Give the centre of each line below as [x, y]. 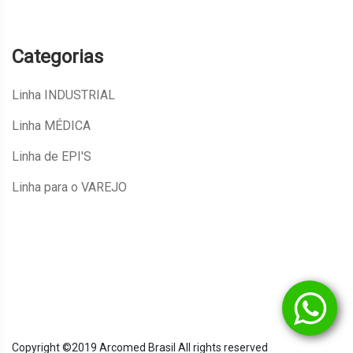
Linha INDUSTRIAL [63, 95]
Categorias [58, 57]
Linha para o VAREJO [69, 187]
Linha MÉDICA [51, 126]
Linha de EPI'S [52, 156]
